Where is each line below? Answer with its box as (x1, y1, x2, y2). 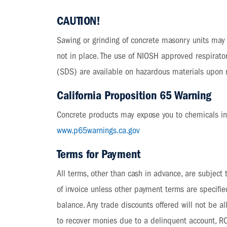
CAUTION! (57, 14, 101, 28)
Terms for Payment (57, 147, 141, 161)
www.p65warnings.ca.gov (57, 125, 140, 136)
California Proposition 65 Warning (57, 88, 212, 102)
